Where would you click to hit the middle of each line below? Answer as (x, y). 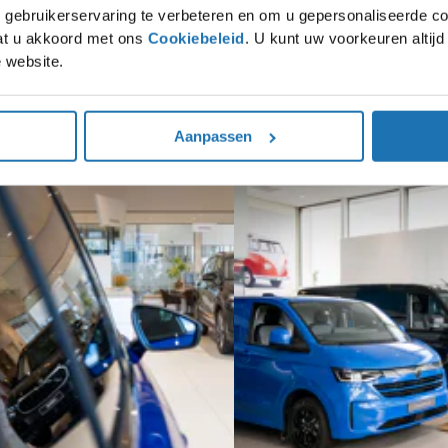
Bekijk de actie (243, 131)
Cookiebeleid (196, 38)
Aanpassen (212, 136)
